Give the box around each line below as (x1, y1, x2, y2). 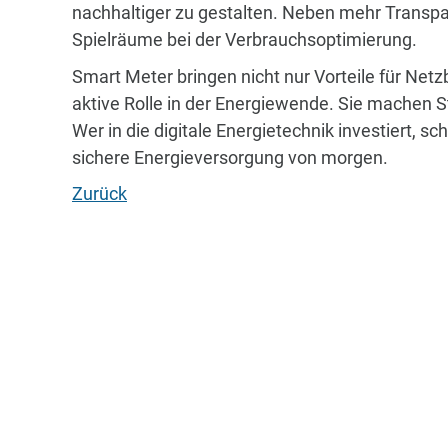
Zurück (72, 183, 127, 205)
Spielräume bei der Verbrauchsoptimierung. (72, 29, 417, 51)
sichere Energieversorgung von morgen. (72, 146, 388, 168)
